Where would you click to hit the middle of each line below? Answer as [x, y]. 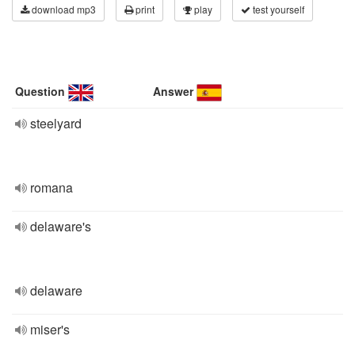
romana [52, 187]
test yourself [277, 9]
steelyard [56, 123]
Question [40, 91]
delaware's [61, 226]
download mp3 [63, 9]
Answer [174, 91]
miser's [50, 329]
